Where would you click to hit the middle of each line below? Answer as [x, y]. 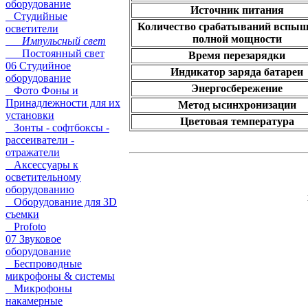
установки [30, 115]
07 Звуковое [33, 239]
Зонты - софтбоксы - [57, 128]
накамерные [34, 301]
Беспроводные [44, 264]
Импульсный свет [56, 41]
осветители [32, 29]
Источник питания [237, 10]
